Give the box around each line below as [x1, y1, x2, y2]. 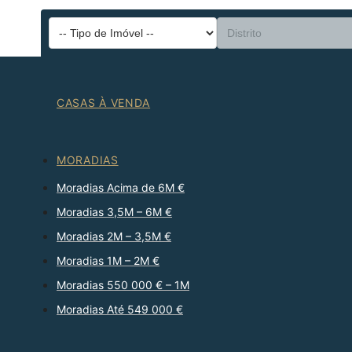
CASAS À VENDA [57, 96, 151, 110]
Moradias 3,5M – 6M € [57, 205, 172, 219]
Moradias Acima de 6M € [57, 181, 185, 195]
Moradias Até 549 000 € [57, 302, 183, 317]
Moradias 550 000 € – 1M [57, 278, 189, 292]
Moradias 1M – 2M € [57, 254, 159, 268]
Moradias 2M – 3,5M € [57, 229, 171, 244]
